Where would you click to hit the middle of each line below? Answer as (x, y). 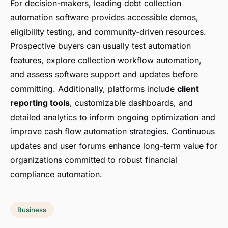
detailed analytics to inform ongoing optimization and (113, 117)
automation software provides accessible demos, (104, 18)
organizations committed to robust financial (94, 160)
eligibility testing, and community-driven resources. (108, 32)
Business (32, 210)
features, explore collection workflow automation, (106, 60)
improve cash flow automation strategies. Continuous (112, 132)
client (188, 89)
